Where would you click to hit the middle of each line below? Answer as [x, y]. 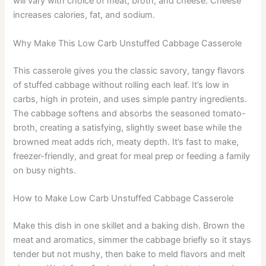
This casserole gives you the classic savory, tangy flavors [129, 70]
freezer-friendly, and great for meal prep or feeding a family [132, 156]
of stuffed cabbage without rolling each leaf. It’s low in [121, 85]
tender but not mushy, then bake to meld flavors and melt [129, 254]
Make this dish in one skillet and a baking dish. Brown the [129, 225]
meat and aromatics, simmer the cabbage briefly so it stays [132, 240]
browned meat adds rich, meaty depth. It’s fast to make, [126, 142]
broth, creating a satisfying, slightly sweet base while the [128, 127]
